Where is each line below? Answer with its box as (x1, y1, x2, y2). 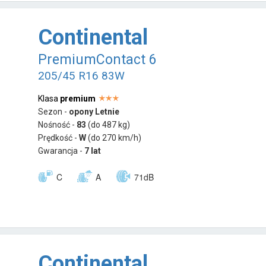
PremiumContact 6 (38, 51, 157, 68)
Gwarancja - (38, 145, 85, 156)
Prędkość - (38, 132, 80, 142)
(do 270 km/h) (88, 132, 142, 142)
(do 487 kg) (88, 119, 131, 129)
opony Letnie (69, 106, 120, 116)
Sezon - (38, 106, 69, 116)
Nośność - (38, 119, 77, 129)
